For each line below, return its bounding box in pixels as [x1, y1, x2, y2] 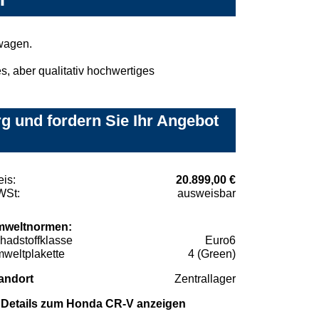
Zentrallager [174, 272, 236, 285]
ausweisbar [177, 187, 236, 199]
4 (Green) [188, 247, 236, 260]
